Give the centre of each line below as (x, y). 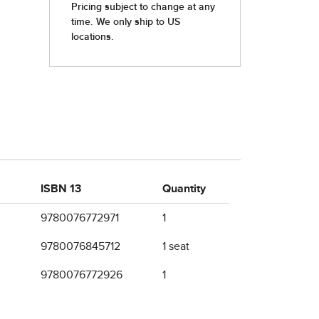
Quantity (184, 189)
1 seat (176, 246)
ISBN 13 (61, 189)
